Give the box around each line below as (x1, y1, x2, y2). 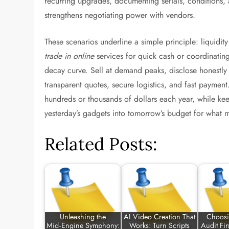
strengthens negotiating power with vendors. (44, 9, 196, 21)
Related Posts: (44, 133, 158, 155)
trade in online (44, 50, 95, 62)
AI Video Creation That (124, 212, 196, 222)
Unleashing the (60, 212, 106, 222)
